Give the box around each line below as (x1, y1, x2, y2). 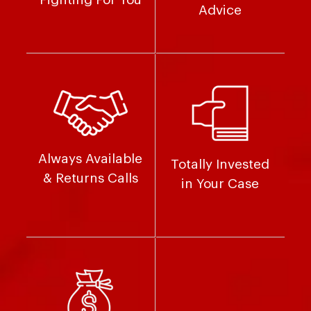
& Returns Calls (42, 171, 138, 185)
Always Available (38, 151, 143, 165)
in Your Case (181, 176, 260, 190)
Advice (199, 3, 242, 17)
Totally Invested (171, 157, 270, 171)
